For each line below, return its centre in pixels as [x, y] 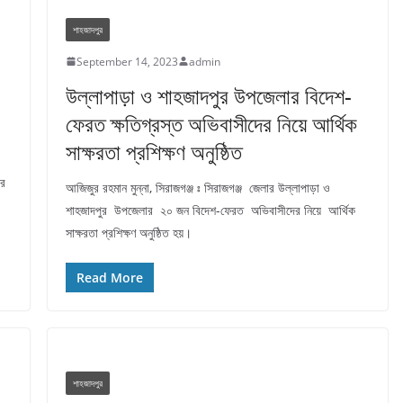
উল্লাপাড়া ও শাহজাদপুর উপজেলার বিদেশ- [208, 95]
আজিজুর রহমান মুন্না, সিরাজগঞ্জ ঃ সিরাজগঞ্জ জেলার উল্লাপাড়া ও [197, 187]
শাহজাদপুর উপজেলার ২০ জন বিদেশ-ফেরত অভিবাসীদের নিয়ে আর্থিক [210, 210]
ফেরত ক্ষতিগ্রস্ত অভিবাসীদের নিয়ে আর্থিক [211, 123]
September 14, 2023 [127, 61]
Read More [109, 277]
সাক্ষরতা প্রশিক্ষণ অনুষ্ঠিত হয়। [130, 232]
